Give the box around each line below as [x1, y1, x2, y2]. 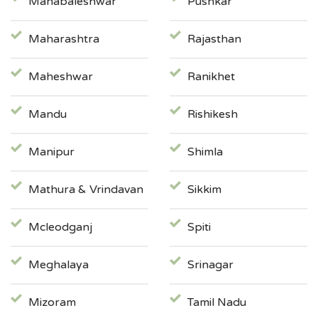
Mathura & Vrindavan [28, 182, 143, 197]
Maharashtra [28, 32, 99, 47]
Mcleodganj [28, 220, 92, 235]
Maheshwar [28, 70, 93, 84]
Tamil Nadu [187, 295, 246, 310]
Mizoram [28, 295, 76, 310]
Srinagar [187, 258, 234, 273]
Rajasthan [187, 32, 241, 47]
